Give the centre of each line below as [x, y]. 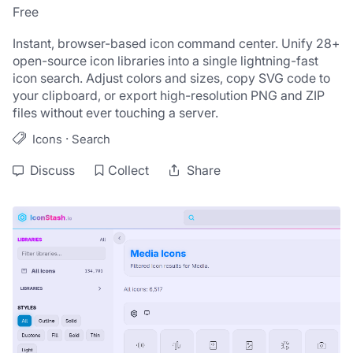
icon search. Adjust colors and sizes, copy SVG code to [171, 78]
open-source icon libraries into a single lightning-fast [165, 61]
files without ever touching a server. [115, 113]
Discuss [52, 170]
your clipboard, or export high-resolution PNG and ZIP [169, 95]
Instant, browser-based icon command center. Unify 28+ [176, 43]
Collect [128, 170]
